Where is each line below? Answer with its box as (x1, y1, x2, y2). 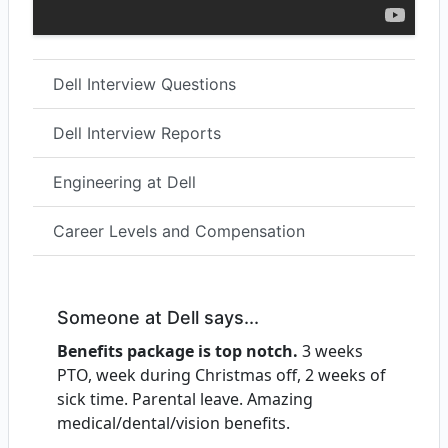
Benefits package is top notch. (57, 340, 298, 363)
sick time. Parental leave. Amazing (57, 388, 313, 411)
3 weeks (298, 340, 363, 363)
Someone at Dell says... (57, 307, 259, 329)
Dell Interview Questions (53, 74, 236, 95)
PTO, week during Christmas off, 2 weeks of (57, 364, 386, 387)
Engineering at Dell (53, 172, 196, 193)
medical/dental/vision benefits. (57, 412, 290, 435)
